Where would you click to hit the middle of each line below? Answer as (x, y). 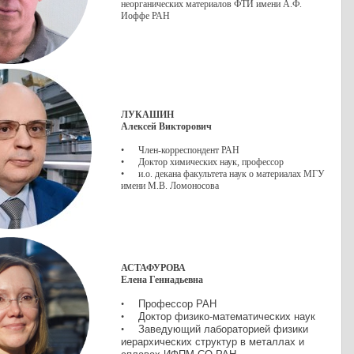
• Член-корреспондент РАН (180, 150)
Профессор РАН (177, 304)
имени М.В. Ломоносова (170, 186)
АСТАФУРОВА (153, 268)
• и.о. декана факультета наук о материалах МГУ (223, 174)
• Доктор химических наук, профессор (203, 162)
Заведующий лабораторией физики (223, 329)
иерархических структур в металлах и (213, 342)
